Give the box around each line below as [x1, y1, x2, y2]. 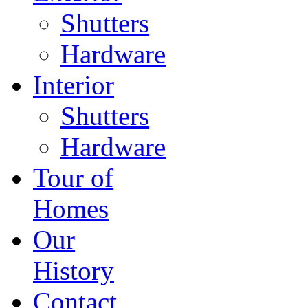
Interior [33, 69, 114, 100]
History [33, 255, 114, 285]
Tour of [33, 162, 113, 192]
